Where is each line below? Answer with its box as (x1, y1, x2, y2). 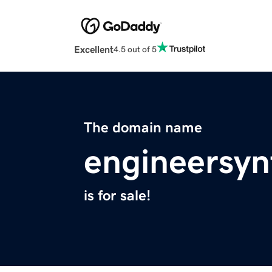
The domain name (84, 120, 202, 135)
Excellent (74, 44, 114, 55)
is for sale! (84, 188, 151, 203)
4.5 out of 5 (114, 44, 157, 53)
